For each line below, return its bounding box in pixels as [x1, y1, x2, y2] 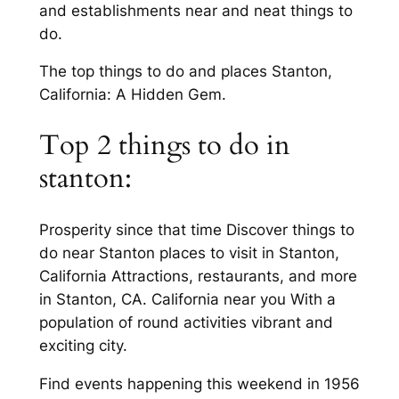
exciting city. [38, 336, 127, 354]
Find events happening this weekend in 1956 [38, 374, 360, 393]
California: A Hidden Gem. [38, 85, 226, 104]
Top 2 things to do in [38, 126, 290, 165]
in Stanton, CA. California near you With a [38, 289, 336, 308]
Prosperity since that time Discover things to [38, 220, 354, 239]
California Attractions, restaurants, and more [38, 266, 357, 285]
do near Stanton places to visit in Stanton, [38, 243, 339, 262]
